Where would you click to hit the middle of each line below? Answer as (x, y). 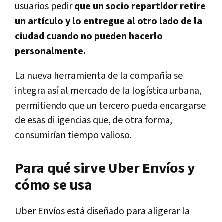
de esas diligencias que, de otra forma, (94, 120)
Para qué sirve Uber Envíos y (105, 168)
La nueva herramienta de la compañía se (99, 76)
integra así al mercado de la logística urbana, (108, 90)
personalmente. (50, 51)
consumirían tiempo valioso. (73, 135)
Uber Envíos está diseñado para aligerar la (102, 211)
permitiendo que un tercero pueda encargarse (110, 105)
